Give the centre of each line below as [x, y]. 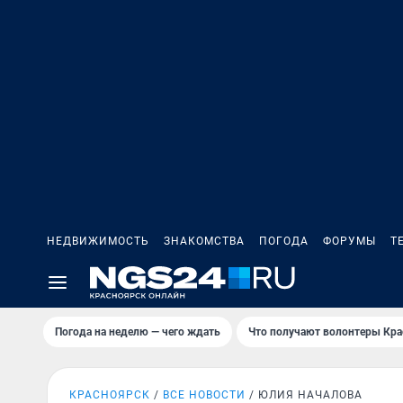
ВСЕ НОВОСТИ [204, 395]
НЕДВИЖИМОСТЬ [98, 241]
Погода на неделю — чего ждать [138, 332]
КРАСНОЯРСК [110, 395]
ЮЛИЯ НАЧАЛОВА [310, 395]
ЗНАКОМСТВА [204, 241]
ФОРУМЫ [349, 241]
